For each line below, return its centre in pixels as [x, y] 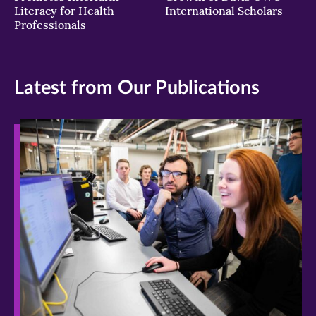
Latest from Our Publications [137, 88]
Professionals [50, 25]
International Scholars [224, 11]
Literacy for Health [64, 11]
